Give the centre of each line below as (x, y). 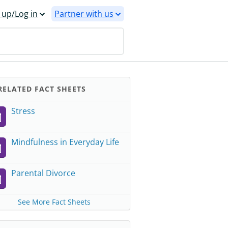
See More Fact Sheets (54, 202)
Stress (23, 111)
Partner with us (84, 14)
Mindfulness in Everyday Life (65, 142)
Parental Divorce (43, 173)
